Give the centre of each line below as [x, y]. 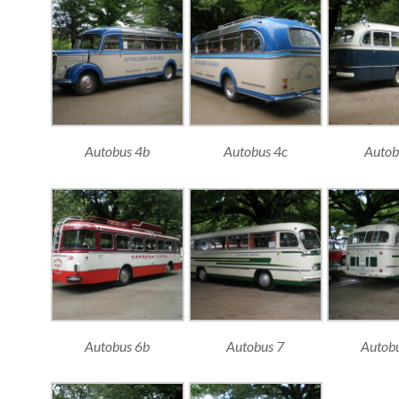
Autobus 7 [255, 346]
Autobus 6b [117, 346]
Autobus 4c [255, 151]
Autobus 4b [117, 151]
